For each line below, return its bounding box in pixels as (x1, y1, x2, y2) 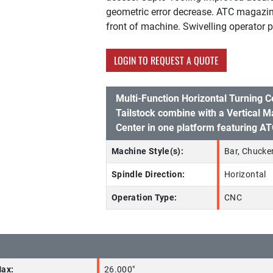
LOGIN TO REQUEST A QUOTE (114, 53, 219, 68)
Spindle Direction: (112, 169, 185, 180)
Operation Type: (112, 193, 177, 203)
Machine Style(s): (112, 146, 184, 157)
